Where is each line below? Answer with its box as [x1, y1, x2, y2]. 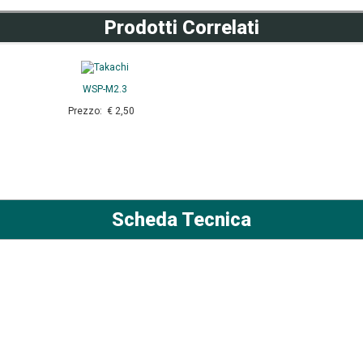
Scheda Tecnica [112, 208, 251, 232]
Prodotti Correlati [104, 16, 259, 39]
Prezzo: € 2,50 [67, 105, 142, 117]
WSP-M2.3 [82, 83, 127, 96]
